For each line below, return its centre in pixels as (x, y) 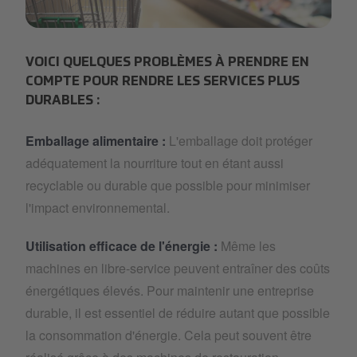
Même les (248, 245)
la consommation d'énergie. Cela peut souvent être (169, 335)
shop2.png (55, 36)
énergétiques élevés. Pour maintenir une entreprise (170, 290)
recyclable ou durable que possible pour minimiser (168, 185)
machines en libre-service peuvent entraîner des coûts (178, 268)
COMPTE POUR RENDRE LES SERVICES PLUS (163, 82)
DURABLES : (63, 101)
